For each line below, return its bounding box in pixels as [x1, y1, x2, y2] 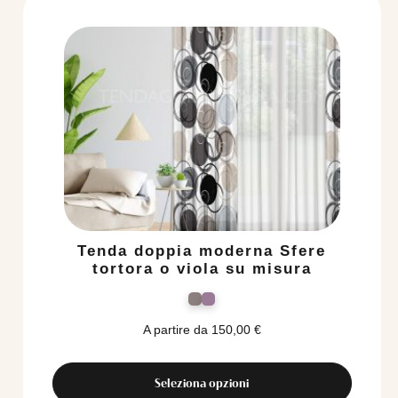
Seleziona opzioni [155, 376, 250, 391]
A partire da [142, 322, 208, 338]
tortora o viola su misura [92, 260, 312, 278]
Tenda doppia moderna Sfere [77, 243, 327, 260]
